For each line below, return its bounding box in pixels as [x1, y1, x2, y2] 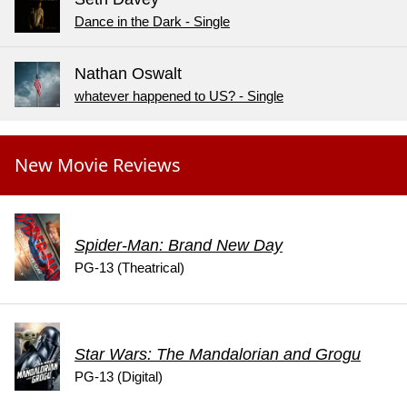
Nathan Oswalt [74, 64, 182, 83]
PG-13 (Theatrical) [74, 259, 184, 275]
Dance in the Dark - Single [74, 13, 230, 29]
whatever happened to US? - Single [74, 87, 283, 104]
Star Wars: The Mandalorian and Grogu [74, 344, 361, 363]
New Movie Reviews [15, 152, 181, 177]
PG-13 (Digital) [74, 368, 163, 384]
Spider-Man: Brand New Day [74, 235, 283, 254]
